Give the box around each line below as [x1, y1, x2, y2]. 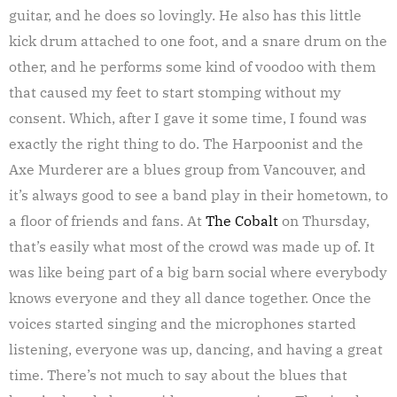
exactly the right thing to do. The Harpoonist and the [9, 134, 363, 152]
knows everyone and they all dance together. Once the [9, 288, 371, 307]
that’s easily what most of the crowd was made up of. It [9, 237, 375, 255]
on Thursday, [278, 211, 370, 230]
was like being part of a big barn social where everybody [9, 262, 387, 281]
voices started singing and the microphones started [9, 314, 356, 332]
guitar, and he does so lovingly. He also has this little [9, 5, 362, 24]
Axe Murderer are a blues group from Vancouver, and [9, 160, 366, 178]
